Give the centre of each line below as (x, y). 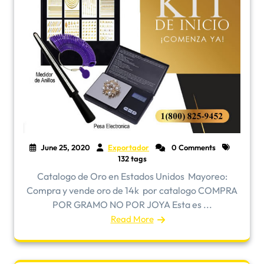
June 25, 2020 (65, 147)
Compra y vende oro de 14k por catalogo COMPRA (132, 190)
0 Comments (193, 147)
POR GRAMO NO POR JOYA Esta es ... (132, 204)
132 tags (132, 159)
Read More (132, 219)
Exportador (128, 147)
